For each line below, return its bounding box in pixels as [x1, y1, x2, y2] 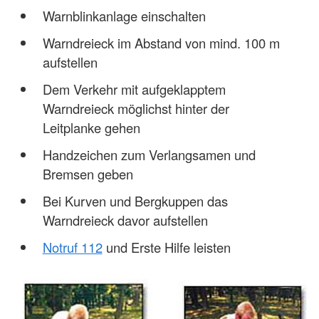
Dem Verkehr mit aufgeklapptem [42, 80, 226, 99]
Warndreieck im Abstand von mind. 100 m [42, 33, 280, 53]
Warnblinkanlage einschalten [42, 6, 206, 26]
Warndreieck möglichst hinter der [42, 99, 229, 118]
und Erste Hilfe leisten [102, 238, 231, 257]
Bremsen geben [42, 164, 133, 184]
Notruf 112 [42, 238, 103, 257]
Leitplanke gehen [42, 118, 140, 137]
